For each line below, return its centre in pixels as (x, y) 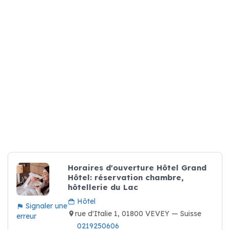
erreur (26, 216)
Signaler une (45, 206)
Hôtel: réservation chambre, (126, 177)
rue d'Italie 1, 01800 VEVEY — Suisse (138, 214)
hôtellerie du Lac (103, 187)
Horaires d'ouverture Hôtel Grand (137, 168)
